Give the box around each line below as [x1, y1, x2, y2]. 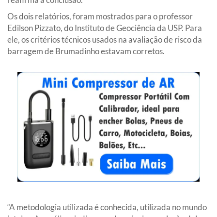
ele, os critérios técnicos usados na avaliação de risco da [7, 34, 202, 45]
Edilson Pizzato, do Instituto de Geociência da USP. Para [7, 22, 202, 33]
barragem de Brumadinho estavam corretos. [7, 46, 165, 56]
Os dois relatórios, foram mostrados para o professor [7, 11, 193, 21]
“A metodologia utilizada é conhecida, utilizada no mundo [7, 201, 207, 212]
